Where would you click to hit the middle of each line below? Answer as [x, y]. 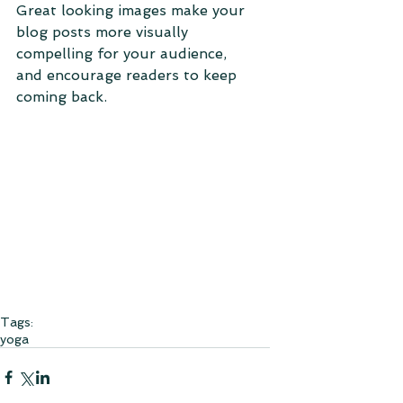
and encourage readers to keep [129, 75]
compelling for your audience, [124, 54]
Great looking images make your [133, 10]
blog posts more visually [104, 32]
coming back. [64, 97]
